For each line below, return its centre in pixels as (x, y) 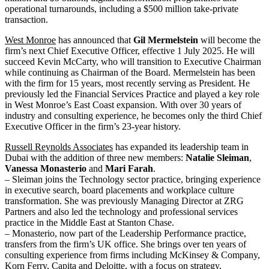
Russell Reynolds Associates (59, 147)
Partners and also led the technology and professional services (121, 212)
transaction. (26, 20)
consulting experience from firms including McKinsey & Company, (132, 255)
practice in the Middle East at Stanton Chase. (89, 223)
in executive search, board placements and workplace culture (119, 190)
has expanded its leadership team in (181, 147)
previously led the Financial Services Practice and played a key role (132, 94)
